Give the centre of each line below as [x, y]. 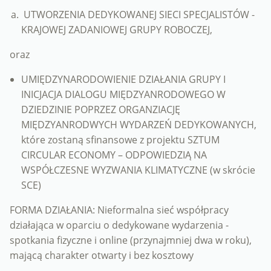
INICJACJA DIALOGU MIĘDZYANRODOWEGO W [124, 95]
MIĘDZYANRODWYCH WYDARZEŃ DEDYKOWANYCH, [139, 125]
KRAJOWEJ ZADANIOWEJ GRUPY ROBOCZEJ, [117, 30]
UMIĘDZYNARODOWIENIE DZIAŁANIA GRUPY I [124, 80]
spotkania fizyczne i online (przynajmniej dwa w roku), [131, 240]
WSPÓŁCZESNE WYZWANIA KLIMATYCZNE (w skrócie [139, 170]
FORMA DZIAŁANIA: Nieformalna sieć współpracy [119, 210]
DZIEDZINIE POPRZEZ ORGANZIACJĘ [101, 110]
